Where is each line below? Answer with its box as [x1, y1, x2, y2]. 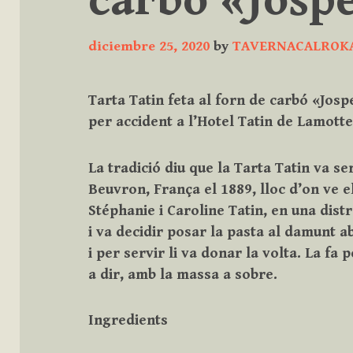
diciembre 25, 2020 [88, 38, 210, 55]
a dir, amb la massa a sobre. [88, 266, 277, 283]
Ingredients [88, 312, 168, 329]
